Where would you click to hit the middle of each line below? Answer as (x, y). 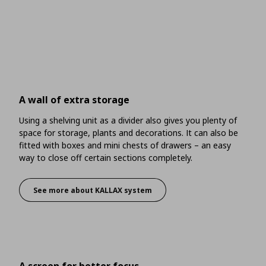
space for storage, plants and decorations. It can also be (129, 133)
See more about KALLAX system (93, 190)
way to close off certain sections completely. (106, 158)
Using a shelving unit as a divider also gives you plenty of (128, 121)
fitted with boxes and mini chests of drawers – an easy (125, 145)
